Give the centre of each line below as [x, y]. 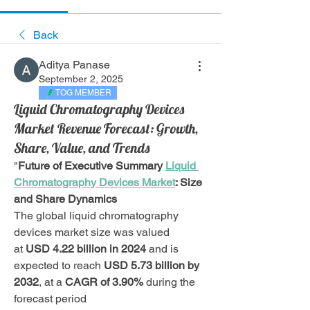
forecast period [50, 299]
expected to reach [59, 265]
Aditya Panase [74, 65]
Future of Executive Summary [92, 166]
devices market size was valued [92, 232]
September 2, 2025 [81, 79]
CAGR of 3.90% [106, 282]
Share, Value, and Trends [82, 148]
